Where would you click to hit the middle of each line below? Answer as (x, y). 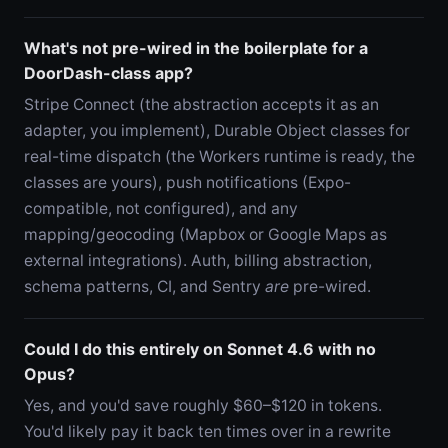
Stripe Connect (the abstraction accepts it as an (201, 104)
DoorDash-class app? (108, 72)
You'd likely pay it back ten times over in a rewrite (207, 431)
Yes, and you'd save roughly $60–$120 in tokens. (203, 405)
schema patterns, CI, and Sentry (144, 286)
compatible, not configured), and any (161, 208)
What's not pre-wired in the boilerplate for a (196, 47)
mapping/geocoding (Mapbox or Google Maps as (205, 234)
